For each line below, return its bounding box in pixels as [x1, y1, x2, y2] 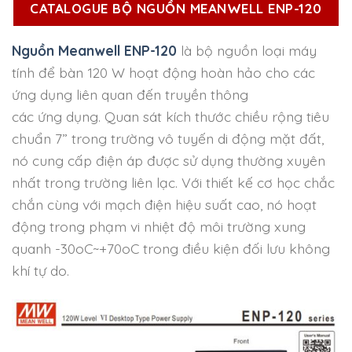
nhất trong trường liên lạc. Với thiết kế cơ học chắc [12, 174, 335, 192]
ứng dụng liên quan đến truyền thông [12, 86, 248, 104]
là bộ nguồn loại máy [177, 42, 317, 60]
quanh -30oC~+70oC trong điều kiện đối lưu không [12, 240, 330, 258]
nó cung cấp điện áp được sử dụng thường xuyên [12, 152, 325, 170]
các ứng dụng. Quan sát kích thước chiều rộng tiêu [12, 108, 329, 126]
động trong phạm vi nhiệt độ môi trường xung [12, 218, 306, 236]
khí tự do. [12, 262, 69, 280]
